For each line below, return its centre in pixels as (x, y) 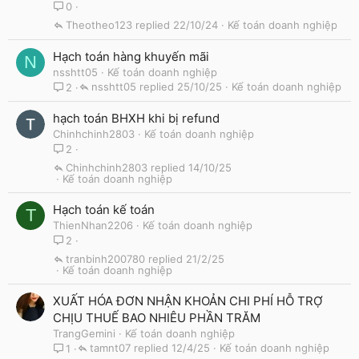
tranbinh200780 (105, 258)
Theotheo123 (99, 24)
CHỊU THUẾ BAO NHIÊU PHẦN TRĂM (157, 318)
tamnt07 (110, 347)
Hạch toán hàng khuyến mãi (131, 56)
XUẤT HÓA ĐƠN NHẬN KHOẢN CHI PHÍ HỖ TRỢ (188, 301)
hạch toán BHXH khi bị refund (136, 118)
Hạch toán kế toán (104, 210)
